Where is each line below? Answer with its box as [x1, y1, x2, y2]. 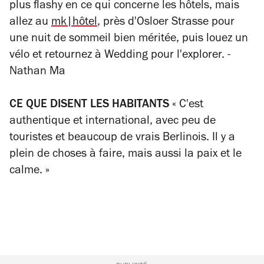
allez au [9, 16, 51, 29]
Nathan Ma [9, 66, 65, 78]
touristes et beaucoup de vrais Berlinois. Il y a [9, 132, 235, 144]
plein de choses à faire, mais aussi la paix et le [9, 148, 242, 161]
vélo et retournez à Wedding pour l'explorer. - [9, 49, 230, 62]
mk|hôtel [51, 16, 97, 29]
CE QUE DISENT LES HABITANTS [9, 99, 172, 111]
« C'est [172, 99, 203, 111]
